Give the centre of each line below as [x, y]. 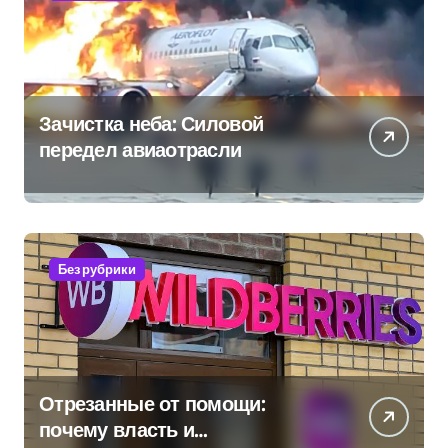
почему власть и [117, 429]
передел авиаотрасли [140, 149]
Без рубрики [97, 269]
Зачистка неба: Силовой [151, 123]
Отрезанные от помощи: [152, 403]
